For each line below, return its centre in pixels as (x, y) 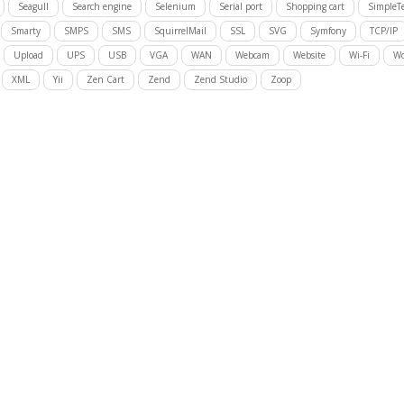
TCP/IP (383, 31)
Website (309, 55)
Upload (28, 55)
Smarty (25, 31)
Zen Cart (105, 79)
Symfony (328, 31)
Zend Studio (220, 79)
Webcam (252, 55)
